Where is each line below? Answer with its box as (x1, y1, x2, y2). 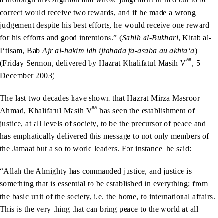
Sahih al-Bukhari (122, 33, 179, 42)
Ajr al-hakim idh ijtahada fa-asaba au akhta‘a (42, 46, 195, 54)
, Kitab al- (178, 33, 212, 42)
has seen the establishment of (97, 106, 195, 115)
